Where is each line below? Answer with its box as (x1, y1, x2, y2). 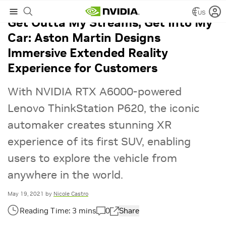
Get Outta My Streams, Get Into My (8, 15, 212, 30)
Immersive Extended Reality (8, 45, 168, 61)
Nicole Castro (53, 190, 88, 197)
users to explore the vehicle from (8, 151, 177, 165)
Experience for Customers (8, 60, 157, 76)
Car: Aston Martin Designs (8, 30, 160, 45)
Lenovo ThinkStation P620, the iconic (8, 101, 200, 115)
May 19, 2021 (8, 190, 44, 197)
